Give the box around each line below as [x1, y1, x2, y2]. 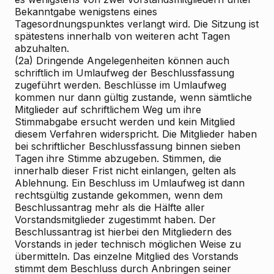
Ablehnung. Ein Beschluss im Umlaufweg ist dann [15, 177, 245, 189]
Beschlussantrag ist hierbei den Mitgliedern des [15, 226, 232, 238]
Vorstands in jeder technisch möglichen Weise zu [15, 238, 241, 250]
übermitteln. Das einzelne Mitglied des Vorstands [15, 250, 239, 262]
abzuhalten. [15, 42, 69, 54]
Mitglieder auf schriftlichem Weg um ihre [15, 103, 201, 116]
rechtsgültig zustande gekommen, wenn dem [15, 189, 223, 201]
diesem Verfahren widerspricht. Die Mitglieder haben [15, 128, 257, 140]
